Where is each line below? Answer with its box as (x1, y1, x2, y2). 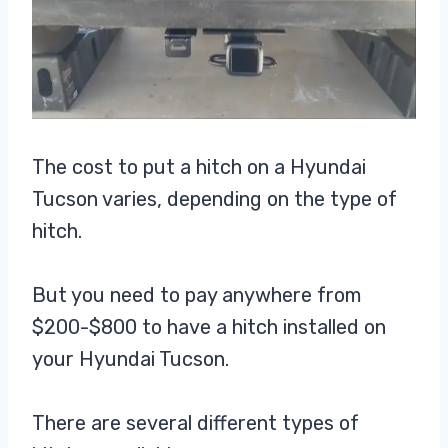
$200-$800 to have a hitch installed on (32, 315, 386, 340)
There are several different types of (32, 411, 359, 436)
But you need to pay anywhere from (32, 283, 361, 308)
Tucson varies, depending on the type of (32, 187, 397, 212)
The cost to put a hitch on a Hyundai (32, 155, 366, 180)
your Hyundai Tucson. (32, 347, 229, 372)
